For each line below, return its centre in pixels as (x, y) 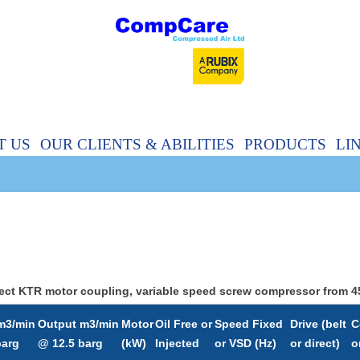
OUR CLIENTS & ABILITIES (137, 144)
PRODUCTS (285, 144)
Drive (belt (318, 324)
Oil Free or (184, 324)
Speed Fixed (249, 324)
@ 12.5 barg (70, 343)
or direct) (315, 343)
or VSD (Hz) (245, 343)
